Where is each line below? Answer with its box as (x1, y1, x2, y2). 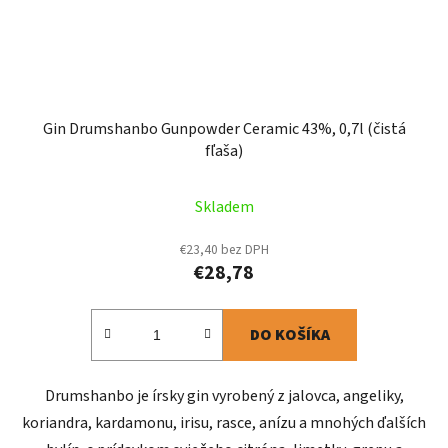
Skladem (194, 196, 254, 219)
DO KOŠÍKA (250, 324, 330, 347)
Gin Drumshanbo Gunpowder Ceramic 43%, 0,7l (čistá (42, 118, 406, 141)
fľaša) (205, 140, 243, 163)
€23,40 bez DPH (179, 240, 269, 260)
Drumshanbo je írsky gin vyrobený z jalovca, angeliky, (44, 385, 404, 408)
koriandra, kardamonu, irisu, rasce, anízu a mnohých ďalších (22, 412, 426, 435)
